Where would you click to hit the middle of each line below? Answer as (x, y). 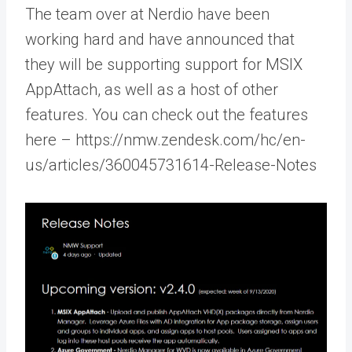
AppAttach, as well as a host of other (152, 89)
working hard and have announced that (160, 39)
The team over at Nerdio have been (147, 14)
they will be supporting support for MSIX (164, 64)
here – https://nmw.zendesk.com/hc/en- (165, 139)
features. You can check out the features (167, 114)
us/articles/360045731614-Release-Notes (171, 165)
